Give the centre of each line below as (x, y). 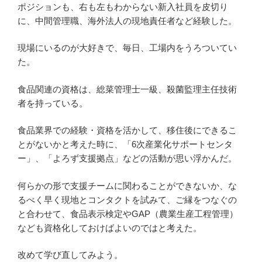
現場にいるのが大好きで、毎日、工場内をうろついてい (127, 48)
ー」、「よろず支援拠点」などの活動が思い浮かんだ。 (127, 158)
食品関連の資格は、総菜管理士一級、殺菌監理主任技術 (127, 89)
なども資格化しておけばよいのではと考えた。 (110, 227)
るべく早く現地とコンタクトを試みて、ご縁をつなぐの (127, 199)
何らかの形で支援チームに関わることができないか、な (127, 185)
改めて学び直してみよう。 (70, 255)
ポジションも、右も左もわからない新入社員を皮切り (123, 6)
